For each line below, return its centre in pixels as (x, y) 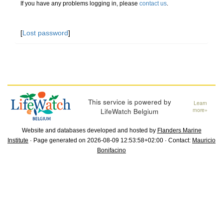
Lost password (45, 33)
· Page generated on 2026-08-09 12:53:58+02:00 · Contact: (110, 141)
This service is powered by (129, 102)
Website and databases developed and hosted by (89, 131)
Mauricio (204, 141)
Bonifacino (111, 151)
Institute (18, 141)
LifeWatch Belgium (130, 111)
